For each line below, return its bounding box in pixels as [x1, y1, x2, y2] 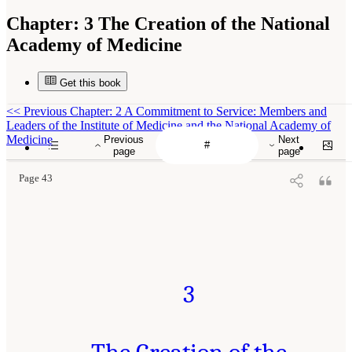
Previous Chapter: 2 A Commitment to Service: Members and [20, 104, 327, 118]
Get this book [60, 76, 121, 89]
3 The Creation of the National [79, 13, 330, 34]
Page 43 [19, 172, 53, 184]
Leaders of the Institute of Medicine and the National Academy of [6, 118, 331, 132]
